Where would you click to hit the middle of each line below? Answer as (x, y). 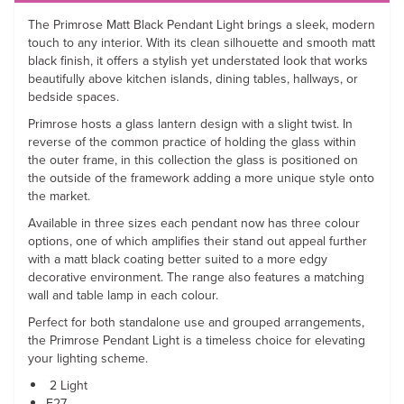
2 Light (67, 386)
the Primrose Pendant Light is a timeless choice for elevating (197, 340)
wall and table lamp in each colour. (123, 295)
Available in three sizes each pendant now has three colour (194, 223)
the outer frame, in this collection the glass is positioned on (193, 160)
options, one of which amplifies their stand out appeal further (197, 241)
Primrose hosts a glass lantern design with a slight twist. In (190, 124)
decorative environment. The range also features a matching (196, 277)
